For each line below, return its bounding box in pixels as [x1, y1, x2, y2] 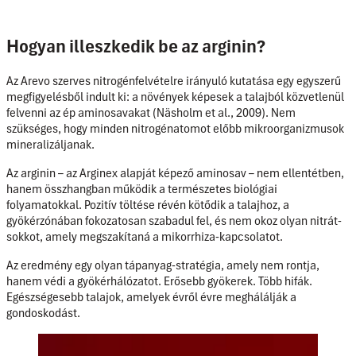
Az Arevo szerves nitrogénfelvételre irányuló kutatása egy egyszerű [6, 73, 341, 90]
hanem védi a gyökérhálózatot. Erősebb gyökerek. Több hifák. [6, 273, 312, 290]
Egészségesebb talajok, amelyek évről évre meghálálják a [6, 289, 296, 306]
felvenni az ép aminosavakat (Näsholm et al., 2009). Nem [6, 105, 296, 122]
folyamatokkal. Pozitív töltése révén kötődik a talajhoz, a [6, 197, 289, 214]
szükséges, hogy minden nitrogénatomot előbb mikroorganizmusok [6, 121, 344, 137]
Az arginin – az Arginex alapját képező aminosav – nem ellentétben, [6, 165, 344, 182]
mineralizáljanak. [6, 137, 95, 153]
